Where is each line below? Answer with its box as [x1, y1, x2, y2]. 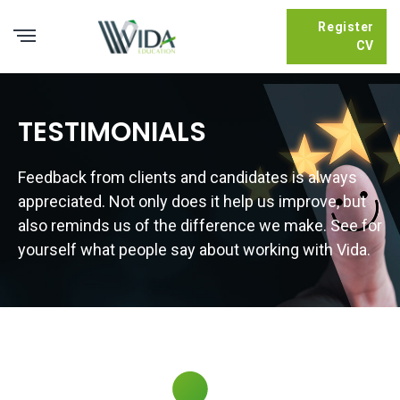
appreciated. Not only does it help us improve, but [18, 192, 366, 211]
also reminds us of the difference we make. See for [18, 216, 382, 235]
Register [318, 20, 374, 34]
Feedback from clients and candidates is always [18, 168, 357, 187]
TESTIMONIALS [18, 113, 206, 151]
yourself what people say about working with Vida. [18, 240, 371, 259]
